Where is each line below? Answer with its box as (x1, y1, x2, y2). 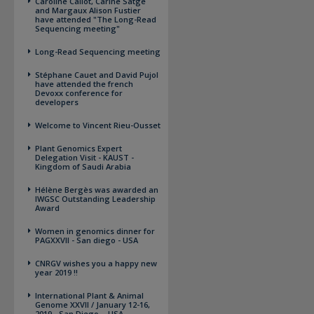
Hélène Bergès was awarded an (35, 184, 158, 195)
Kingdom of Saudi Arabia (35, 161, 131, 172)
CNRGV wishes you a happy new (35, 258, 157, 268)
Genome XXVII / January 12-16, (35, 299, 150, 310)
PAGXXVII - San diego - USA (35, 235, 138, 245)
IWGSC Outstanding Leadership (35, 193, 156, 204)
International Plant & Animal (35, 290, 144, 301)
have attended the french (35, 78, 133, 89)
